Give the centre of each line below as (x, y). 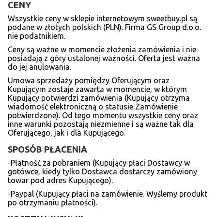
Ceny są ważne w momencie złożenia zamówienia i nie (102, 49)
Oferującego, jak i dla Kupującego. (67, 132)
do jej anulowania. (39, 67)
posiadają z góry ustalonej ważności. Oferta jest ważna (104, 58)
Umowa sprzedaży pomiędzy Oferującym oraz (89, 80)
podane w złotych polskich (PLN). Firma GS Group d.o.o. (104, 27)
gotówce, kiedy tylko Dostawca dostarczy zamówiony (102, 171)
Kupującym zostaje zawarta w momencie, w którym (97, 89)
